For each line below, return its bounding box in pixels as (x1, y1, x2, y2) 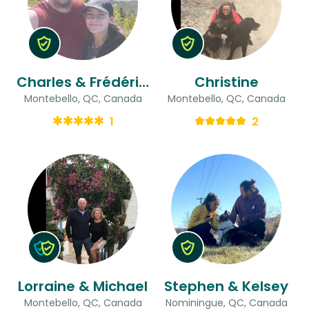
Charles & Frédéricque (139, 72, 149, 92)
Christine (194, 72, 259, 92)
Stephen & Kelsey (164, 276, 288, 296)
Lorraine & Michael (18, 276, 148, 296)
